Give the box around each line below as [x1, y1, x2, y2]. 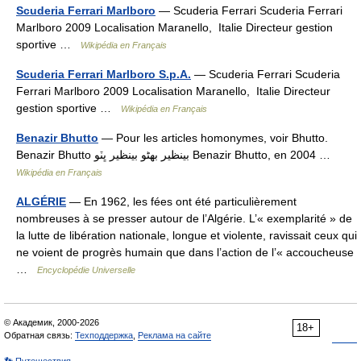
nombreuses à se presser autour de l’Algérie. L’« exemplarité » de [16, 212, 352, 225]
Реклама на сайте [138, 330, 211, 340]
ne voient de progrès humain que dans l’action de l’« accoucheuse [16, 246, 354, 259]
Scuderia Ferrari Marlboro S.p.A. [16, 68, 191, 81]
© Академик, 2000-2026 [4, 317, 99, 327]
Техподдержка [75, 330, 133, 340]
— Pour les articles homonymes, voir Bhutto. [98, 131, 328, 144]
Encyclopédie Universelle [37, 265, 135, 275]
